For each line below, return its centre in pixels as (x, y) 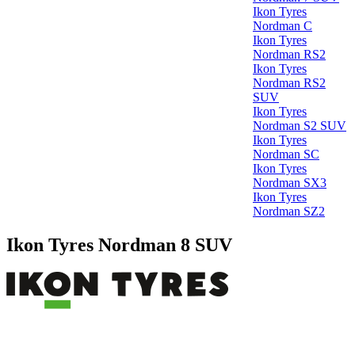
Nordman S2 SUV (300, 126)
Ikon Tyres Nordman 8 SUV (119, 244)
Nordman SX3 (290, 183)
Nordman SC (286, 154)
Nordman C (282, 26)
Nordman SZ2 (289, 211)
